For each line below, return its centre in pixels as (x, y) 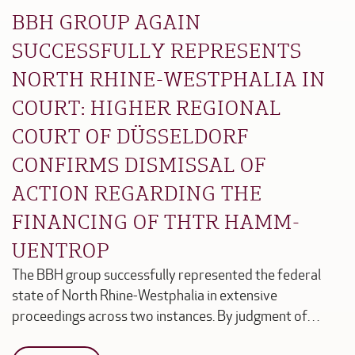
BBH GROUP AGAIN (107, 21)
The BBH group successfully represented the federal (166, 275)
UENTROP (61, 249)
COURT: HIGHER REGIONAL (147, 107)
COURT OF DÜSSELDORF (130, 135)
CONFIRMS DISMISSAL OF (139, 164)
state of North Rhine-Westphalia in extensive (145, 296)
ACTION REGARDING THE (137, 192)
